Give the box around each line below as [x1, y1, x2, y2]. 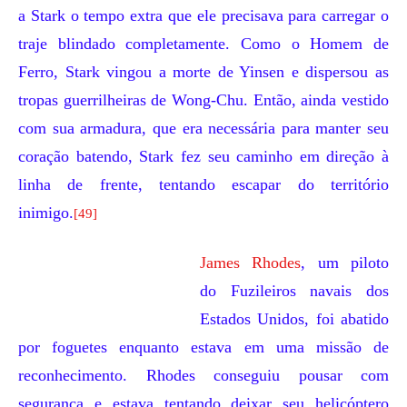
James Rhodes [200, 253, 302, 272]
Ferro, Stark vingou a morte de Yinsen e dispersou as [18, 63, 389, 81]
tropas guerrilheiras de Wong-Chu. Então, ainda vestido [18, 91, 389, 109]
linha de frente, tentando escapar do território [18, 175, 389, 194]
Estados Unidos [200, 310, 305, 328]
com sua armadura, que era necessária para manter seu [18, 119, 389, 137]
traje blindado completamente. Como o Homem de [18, 35, 389, 53]
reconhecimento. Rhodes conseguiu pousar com [18, 366, 389, 384]
